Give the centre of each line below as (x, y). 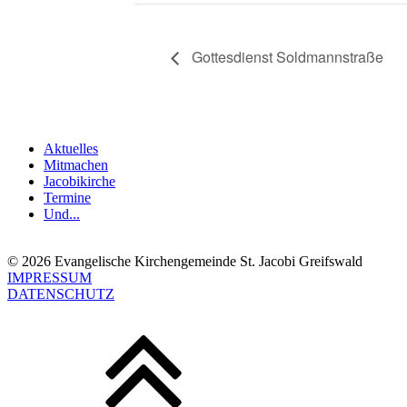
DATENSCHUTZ (61, 294)
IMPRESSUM (50, 278)
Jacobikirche (79, 182)
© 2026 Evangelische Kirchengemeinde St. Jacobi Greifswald (185, 262)
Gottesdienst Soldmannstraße (286, 57)
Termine (67, 198)
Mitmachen (76, 165)
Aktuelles (71, 149)
